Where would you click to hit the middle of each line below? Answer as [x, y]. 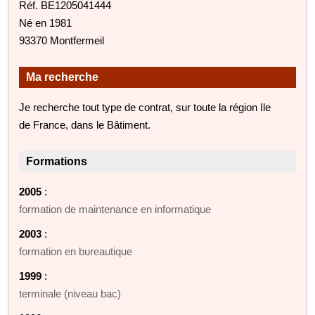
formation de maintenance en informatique [115, 209]
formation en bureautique [76, 251]
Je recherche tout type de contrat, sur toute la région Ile [145, 107]
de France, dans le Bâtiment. [85, 124]
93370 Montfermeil [62, 40]
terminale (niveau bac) [70, 293]
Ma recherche [63, 77]
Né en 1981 [46, 22]
